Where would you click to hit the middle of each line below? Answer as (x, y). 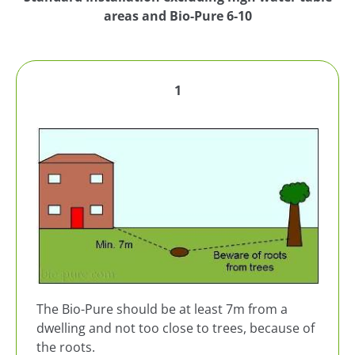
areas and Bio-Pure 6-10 (177, 15)
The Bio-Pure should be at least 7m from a (162, 309)
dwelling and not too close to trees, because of (176, 328)
